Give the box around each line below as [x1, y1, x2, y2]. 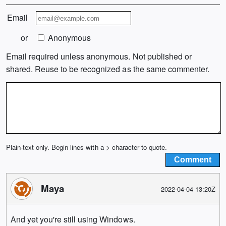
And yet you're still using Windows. [11, 213, 135, 225]
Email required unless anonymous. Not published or [6, 50, 192, 62]
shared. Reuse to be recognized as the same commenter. [6, 63, 209, 75]
